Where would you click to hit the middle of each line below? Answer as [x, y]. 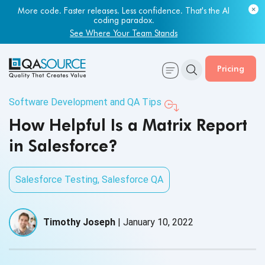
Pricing [231, 68]
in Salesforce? [63, 146]
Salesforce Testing [56, 180]
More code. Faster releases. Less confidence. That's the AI [124, 11]
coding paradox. [124, 20]
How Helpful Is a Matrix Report [128, 125]
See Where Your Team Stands [124, 33]
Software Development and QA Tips [85, 102]
